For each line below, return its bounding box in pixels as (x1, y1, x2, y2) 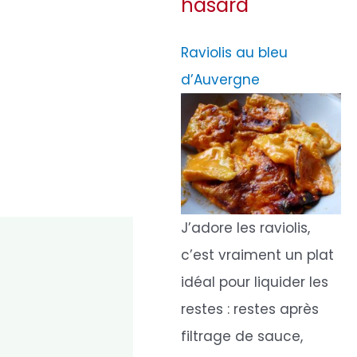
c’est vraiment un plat (181, 245, 335, 265)
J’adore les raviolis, (181, 218, 311, 237)
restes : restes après (181, 299, 320, 319)
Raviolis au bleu (181, 43, 288, 62)
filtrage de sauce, (181, 326, 304, 346)
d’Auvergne (181, 70, 261, 89)
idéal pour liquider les (181, 272, 329, 292)
